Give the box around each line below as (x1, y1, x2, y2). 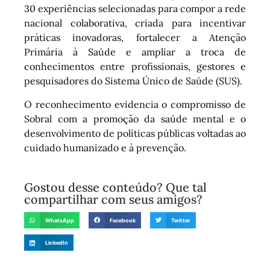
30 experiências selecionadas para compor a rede (24, 2, 246, 15)
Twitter (171, 216, 191, 224)
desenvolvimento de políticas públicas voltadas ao (24, 127, 246, 139)
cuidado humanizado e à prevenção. (24, 141, 186, 154)
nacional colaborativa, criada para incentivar (24, 17, 246, 30)
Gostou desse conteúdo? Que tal (24, 180, 207, 195)
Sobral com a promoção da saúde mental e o (24, 112, 246, 125)
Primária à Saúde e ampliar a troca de (24, 46, 246, 58)
